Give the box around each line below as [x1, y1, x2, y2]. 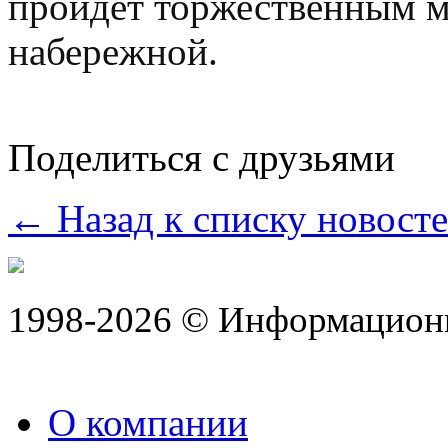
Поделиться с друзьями [8, 135, 395, 179]
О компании [48, 400, 248, 444]
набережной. [8, 29, 228, 73]
